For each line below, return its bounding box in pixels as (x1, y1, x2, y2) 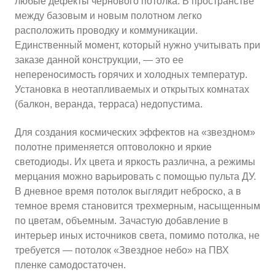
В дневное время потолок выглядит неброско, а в (15, 186, 241, 196)
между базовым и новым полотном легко (15, 10, 202, 21)
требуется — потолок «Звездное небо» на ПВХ (15, 245, 229, 255)
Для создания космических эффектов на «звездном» (15, 127, 255, 137)
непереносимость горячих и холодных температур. (15, 69, 247, 80)
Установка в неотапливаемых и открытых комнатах (15, 84, 249, 95)
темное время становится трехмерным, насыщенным (15, 201, 260, 211)
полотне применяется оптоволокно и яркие (15, 142, 212, 152)
